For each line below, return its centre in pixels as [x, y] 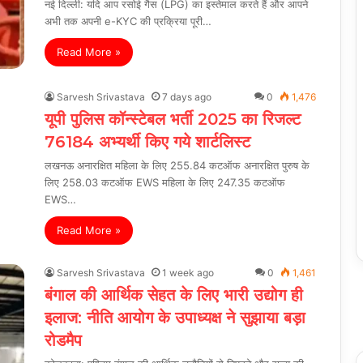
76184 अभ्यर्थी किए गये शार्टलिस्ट [147, 141]
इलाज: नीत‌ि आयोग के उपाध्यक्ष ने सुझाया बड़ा [175, 317]
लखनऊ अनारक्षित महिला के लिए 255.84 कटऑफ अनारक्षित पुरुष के [177, 165]
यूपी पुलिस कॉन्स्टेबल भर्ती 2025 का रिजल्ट [173, 119]
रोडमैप [63, 340]
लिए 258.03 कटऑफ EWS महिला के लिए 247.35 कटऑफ [165, 182]
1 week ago [188, 272]
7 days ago [187, 96]
